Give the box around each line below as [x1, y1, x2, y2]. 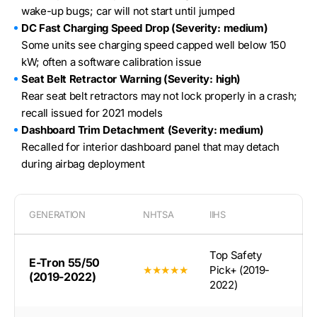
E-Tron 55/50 [29, 255, 100, 270]
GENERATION [29, 209, 86, 221]
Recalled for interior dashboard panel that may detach [21, 140, 280, 154]
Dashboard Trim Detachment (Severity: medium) [21, 123, 264, 137]
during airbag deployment [21, 157, 145, 171]
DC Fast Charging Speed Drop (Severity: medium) [21, 21, 268, 35]
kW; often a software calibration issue [21, 55, 202, 69]
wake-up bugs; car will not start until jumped [21, 4, 235, 18]
